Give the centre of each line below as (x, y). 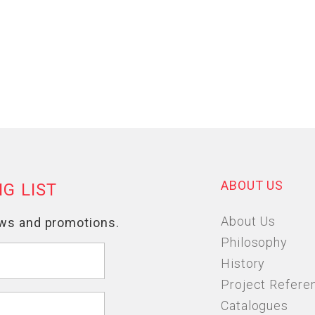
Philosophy (254, 242)
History (243, 263)
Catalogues (255, 306)
